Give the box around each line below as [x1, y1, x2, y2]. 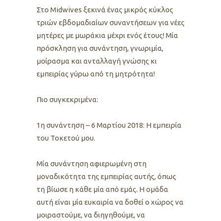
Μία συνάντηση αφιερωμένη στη [37, 159, 147, 168]
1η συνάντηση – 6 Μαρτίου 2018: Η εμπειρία [37, 121, 182, 130]
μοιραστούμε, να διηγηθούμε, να [37, 211, 145, 220]
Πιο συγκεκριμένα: [37, 95, 98, 104]
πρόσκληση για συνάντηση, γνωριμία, [37, 44, 163, 53]
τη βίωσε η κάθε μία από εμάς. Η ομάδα [37, 185, 168, 194]
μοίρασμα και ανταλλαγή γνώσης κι [37, 57, 157, 66]
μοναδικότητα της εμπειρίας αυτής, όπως [37, 172, 176, 181]
